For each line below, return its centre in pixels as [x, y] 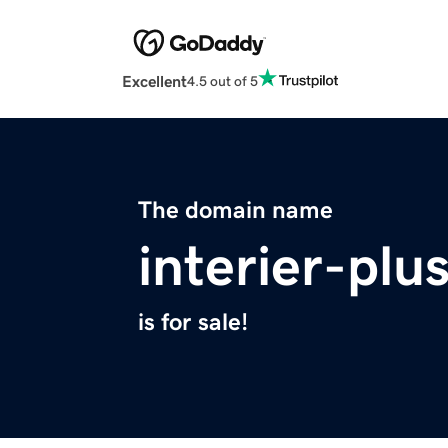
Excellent [154, 81]
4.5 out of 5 [222, 80]
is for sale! [193, 322]
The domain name [235, 210]
